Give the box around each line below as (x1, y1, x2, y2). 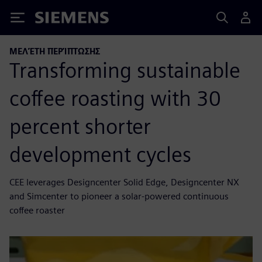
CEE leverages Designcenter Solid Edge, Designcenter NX (9, 176, 239, 188)
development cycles (9, 141, 191, 167)
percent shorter (9, 113, 151, 139)
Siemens (35, 13, 74, 26)
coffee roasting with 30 (9, 85, 221, 111)
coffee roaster (9, 204, 65, 216)
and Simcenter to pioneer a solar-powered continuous (9, 190, 229, 202)
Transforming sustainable (9, 57, 240, 83)
